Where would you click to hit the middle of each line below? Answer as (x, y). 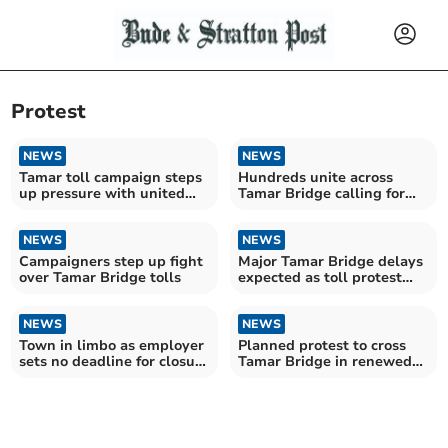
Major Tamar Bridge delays (330, 261)
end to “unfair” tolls (307, 209)
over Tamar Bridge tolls (100, 277)
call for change (70, 209)
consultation (62, 377)
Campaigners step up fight (111, 261)
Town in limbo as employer (112, 345)
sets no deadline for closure (114, 361)
